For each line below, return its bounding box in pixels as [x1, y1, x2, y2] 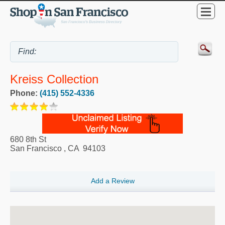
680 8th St [10, 135, 46, 144]
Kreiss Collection [10, 72, 98, 86]
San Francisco [10, 144, 62, 153]
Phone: [10, 88, 40, 97]
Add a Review [90, 177, 135, 185]
